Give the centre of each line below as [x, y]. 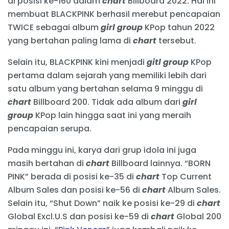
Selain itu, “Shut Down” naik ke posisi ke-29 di [102, 203]
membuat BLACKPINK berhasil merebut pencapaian [114, 14]
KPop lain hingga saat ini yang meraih [112, 116]
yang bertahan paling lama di [70, 41]
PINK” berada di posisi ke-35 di [72, 177]
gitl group [169, 62]
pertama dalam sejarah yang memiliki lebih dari [107, 76]
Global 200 [198, 217]
